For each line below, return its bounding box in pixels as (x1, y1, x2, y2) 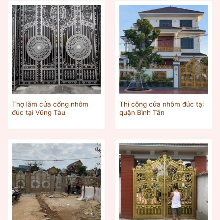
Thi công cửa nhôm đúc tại (119, 100, 204, 109)
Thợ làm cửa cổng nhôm (11, 100, 88, 109)
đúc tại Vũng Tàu (11, 109, 65, 117)
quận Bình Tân (119, 109, 165, 117)
